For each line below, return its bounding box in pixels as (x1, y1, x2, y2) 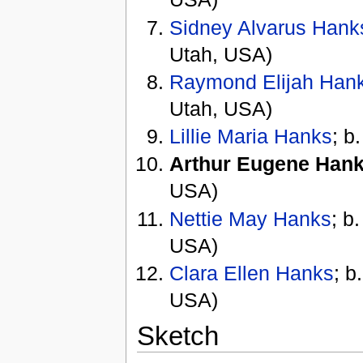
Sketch (136, 320, 219, 351)
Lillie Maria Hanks (169, 125, 333, 148)
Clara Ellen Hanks (169, 261, 335, 284)
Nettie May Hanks (169, 207, 332, 230)
